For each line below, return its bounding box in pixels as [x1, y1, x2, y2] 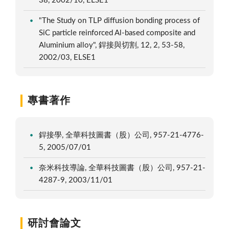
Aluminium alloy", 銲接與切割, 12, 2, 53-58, [39, 41, 185, 49]
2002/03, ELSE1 [39, 53, 98, 61]
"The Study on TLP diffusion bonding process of [39, 16, 200, 25]
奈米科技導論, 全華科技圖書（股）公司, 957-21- [39, 164, 206, 172]
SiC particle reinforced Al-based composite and [39, 29, 196, 37]
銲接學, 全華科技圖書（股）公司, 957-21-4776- [39, 131, 204, 139]
